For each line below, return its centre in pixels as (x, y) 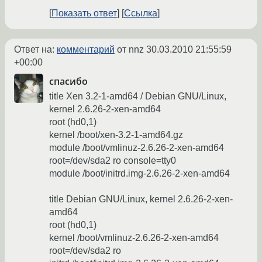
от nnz (130, 50)
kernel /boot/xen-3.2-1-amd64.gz (116, 135)
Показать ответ (84, 13)
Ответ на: (35, 50)
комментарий (86, 50)
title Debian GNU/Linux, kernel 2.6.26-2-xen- (141, 199)
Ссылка (141, 13)
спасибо (68, 82)
